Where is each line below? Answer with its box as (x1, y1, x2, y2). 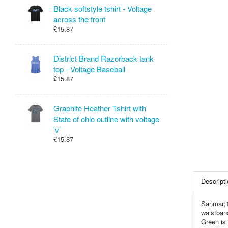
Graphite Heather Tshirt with (53, 103, 146, 113)
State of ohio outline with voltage (53, 113, 159, 124)
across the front (53, 14, 105, 24)
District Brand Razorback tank (53, 53, 154, 64)
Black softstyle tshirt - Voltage (53, 3, 152, 14)
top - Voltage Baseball (53, 64, 125, 74)
